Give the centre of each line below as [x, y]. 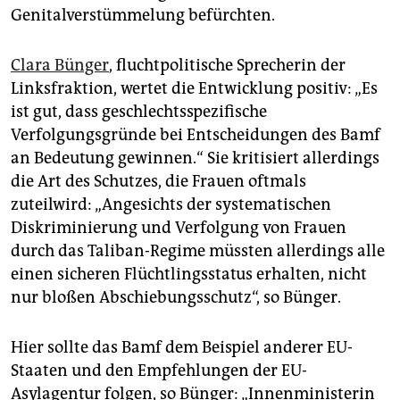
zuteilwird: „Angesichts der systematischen [171, 205]
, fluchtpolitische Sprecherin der [227, 66]
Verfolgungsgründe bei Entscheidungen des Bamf [196, 135]
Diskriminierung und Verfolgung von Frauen [179, 228]
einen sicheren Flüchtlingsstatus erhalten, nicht [189, 275]
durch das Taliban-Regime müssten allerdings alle [198, 251]
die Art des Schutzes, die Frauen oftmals [158, 182]
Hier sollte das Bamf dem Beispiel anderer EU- [182, 348]
